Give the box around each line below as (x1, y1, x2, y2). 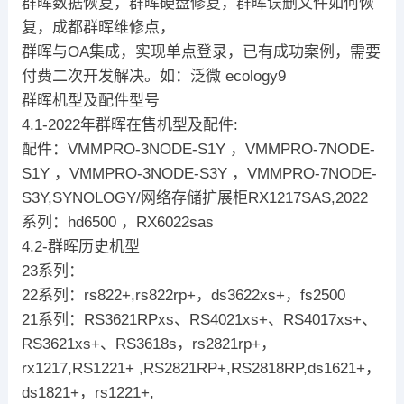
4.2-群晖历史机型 (21, 237, 140, 255)
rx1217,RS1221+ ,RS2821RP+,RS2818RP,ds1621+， (21, 359, 381, 377)
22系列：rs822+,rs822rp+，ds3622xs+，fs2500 (21, 286, 345, 304)
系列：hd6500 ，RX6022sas (21, 213, 214, 231)
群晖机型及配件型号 (21, 91, 160, 109)
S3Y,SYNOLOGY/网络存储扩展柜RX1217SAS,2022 (21, 188, 368, 207)
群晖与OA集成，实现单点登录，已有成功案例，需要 (21, 42, 381, 60)
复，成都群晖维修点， (21, 18, 175, 36)
